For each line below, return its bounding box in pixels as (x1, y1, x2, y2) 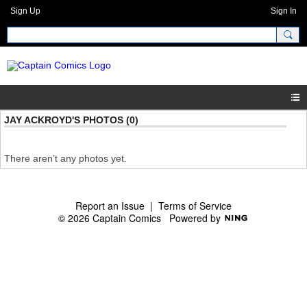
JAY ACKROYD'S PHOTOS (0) (4, 114, 138, 126)
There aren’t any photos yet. (4, 153, 127, 164)
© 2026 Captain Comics (58, 211, 169, 225)
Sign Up (10, 6, 40, 16)
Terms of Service (158, 199, 232, 213)
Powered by (169, 211, 223, 225)
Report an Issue (75, 199, 145, 213)
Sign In (271, 6, 297, 16)
